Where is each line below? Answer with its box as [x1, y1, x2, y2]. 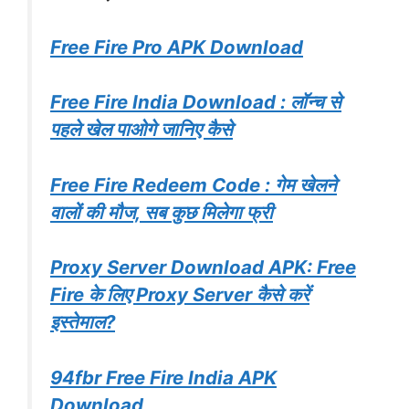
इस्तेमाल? [50, 310, 115, 334]
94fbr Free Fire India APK [50, 366, 277, 390]
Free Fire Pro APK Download [50, 35, 303, 58]
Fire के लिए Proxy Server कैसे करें [50, 283, 309, 307]
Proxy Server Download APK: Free [50, 256, 356, 279]
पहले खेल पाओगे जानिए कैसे [50, 118, 233, 142]
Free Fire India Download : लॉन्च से [50, 90, 341, 114]
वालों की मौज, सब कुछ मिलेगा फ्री [50, 200, 273, 224]
